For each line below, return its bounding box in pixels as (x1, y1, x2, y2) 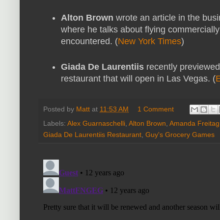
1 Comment (137, 105, 174, 113)
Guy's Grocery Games (145, 131, 215, 139)
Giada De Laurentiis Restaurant (43, 131, 141, 139)
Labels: (43, 119, 67, 128)
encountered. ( (61, 36, 118, 46)
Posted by (43, 105, 76, 113)
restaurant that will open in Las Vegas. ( (61, 74, 216, 84)
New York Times (118, 36, 181, 46)
